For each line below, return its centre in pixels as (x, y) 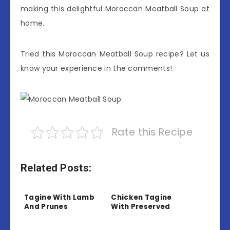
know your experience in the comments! (97, 68)
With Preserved (141, 207)
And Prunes (46, 207)
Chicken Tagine (141, 198)
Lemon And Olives (146, 216)
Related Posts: (56, 168)
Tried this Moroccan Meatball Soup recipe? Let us (115, 54)
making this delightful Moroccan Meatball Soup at (115, 8)
